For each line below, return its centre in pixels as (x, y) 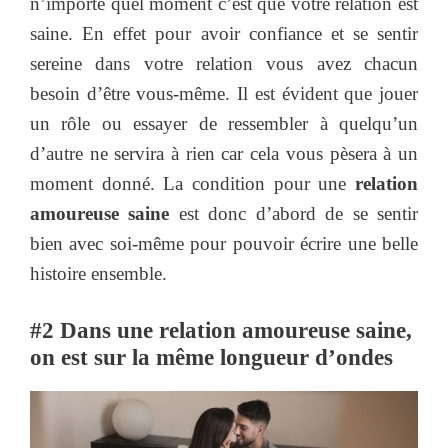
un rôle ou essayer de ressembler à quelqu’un (224, 123)
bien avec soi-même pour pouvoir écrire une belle (224, 243)
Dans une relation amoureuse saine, (233, 331)
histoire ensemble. (98, 273)
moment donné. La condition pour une (192, 183)
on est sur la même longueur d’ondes (211, 358)
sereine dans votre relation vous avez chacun (224, 63)
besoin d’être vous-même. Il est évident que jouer (224, 93)
